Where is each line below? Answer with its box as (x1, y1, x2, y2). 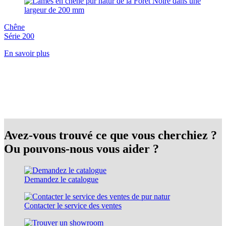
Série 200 (4, 32, 34, 41)
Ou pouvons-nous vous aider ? (4, 142, 159, 156)
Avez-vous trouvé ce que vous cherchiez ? (4, 129, 217, 142)
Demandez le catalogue (24, 175, 98, 184)
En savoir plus (4, 49, 49, 58)
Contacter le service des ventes (24, 201, 122, 210)
